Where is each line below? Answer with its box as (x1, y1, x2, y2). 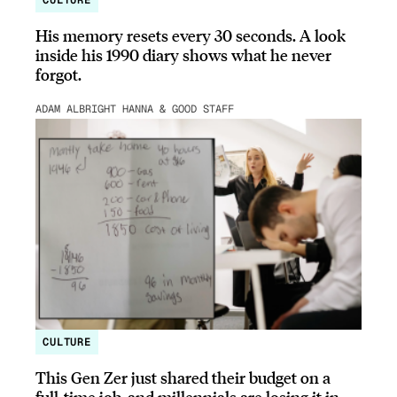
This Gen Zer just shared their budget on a (35, 367, 331, 388)
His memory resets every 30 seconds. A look (35, 25, 346, 46)
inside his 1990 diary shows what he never (35, 44, 331, 66)
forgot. (35, 64, 82, 85)
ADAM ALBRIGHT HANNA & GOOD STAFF (35, 102, 234, 117)
